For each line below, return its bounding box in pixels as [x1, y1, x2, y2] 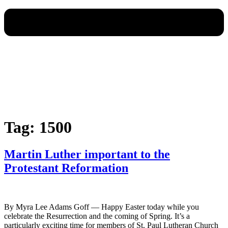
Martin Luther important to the [4, 147, 170, 161]
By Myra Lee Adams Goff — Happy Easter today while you [4, 202, 199, 211]
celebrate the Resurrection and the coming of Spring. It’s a [4, 211, 190, 220]
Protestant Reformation [4, 161, 128, 175]
